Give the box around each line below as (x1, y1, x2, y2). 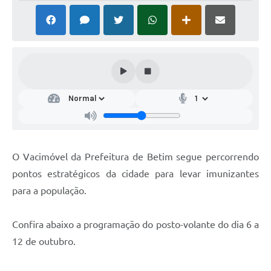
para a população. (12, 184, 87, 196)
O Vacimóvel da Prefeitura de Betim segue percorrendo (12, 151, 259, 162)
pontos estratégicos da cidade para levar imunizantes (12, 168, 259, 179)
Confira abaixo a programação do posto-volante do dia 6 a (12, 218, 259, 230)
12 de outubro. (12, 235, 76, 247)
